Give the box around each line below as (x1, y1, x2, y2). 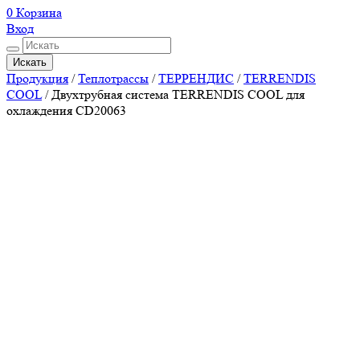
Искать (13, 55, 47, 68)
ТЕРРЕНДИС (158, 70, 234, 86)
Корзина (16, 4, 62, 20)
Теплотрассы (78, 70, 149, 86)
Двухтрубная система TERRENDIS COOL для (51, 86, 305, 102)
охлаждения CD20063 (6, 102, 126, 118)
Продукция (6, 70, 68, 86)
